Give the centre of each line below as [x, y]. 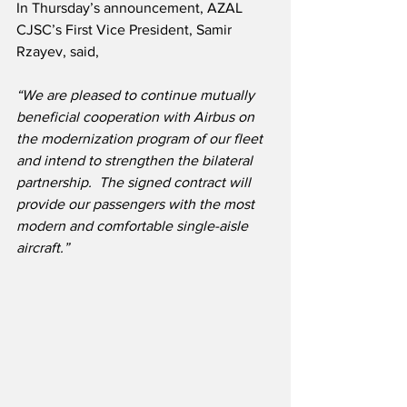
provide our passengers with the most [137, 204]
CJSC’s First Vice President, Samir [126, 30]
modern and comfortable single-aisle [134, 226]
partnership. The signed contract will [135, 183]
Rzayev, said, [58, 52]
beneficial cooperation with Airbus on [137, 117]
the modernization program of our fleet [141, 139]
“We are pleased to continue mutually [137, 95]
